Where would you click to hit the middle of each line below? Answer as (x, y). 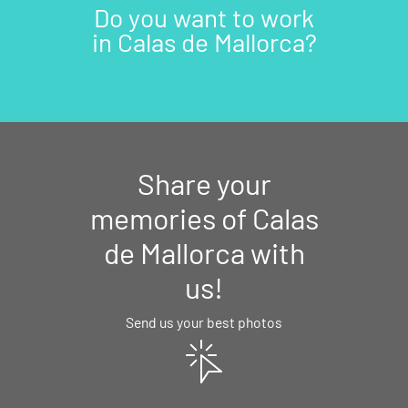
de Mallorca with (204, 253)
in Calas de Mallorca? (204, 42)
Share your (204, 184)
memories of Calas (204, 218)
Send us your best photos (204, 322)
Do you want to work (204, 18)
